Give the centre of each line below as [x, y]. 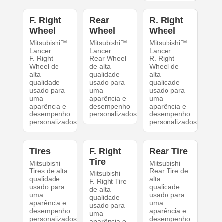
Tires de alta [48, 171]
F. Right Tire [108, 182]
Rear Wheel [108, 59]
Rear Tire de [169, 171]
